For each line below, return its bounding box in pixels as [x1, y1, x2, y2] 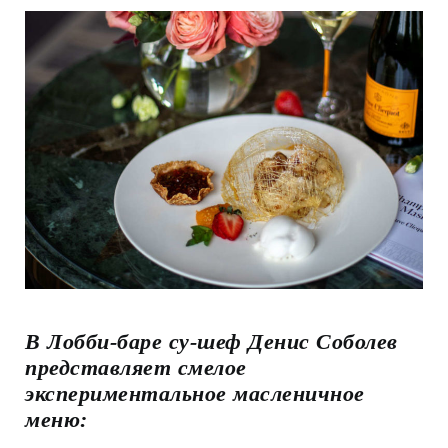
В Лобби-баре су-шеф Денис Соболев [25, 328, 398, 354]
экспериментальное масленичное [25, 380, 365, 406]
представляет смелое [25, 354, 247, 380]
